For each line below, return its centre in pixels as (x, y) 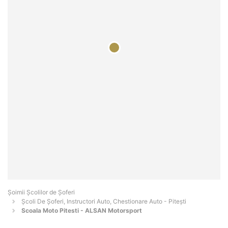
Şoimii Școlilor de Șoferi (41, 192)
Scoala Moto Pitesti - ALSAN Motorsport (82, 211)
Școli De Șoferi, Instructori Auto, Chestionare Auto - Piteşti (104, 202)
